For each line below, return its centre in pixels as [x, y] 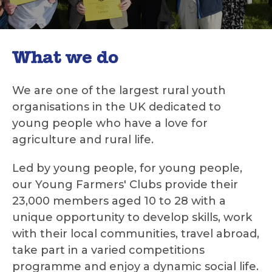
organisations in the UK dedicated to [117, 107]
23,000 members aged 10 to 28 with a [119, 201]
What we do [65, 60]
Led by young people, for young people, [127, 168]
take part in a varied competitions [108, 250]
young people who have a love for [110, 124]
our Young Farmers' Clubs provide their [125, 185]
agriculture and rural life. [83, 140]
